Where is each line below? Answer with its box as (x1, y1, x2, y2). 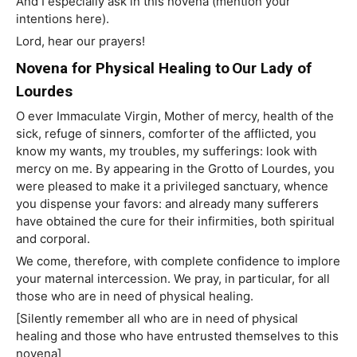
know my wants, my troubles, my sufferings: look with (16, 143, 317, 159)
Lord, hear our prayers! (16, 33, 145, 49)
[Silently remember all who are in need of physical (16, 311, 298, 327)
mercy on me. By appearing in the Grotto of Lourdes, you (16, 161, 335, 177)
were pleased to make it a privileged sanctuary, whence (16, 178, 328, 194)
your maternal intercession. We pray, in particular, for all (16, 271, 330, 287)
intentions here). (16, 11, 109, 27)
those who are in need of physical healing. (16, 288, 253, 304)
